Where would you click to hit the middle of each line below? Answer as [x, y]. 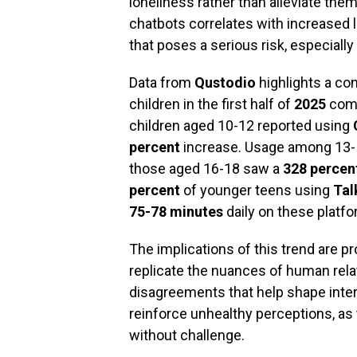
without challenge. [187, 335]
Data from [162, 82]
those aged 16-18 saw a [206, 169]
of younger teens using [257, 190]
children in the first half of [212, 104]
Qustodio [225, 82]
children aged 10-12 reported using [241, 126]
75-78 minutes [176, 212]
